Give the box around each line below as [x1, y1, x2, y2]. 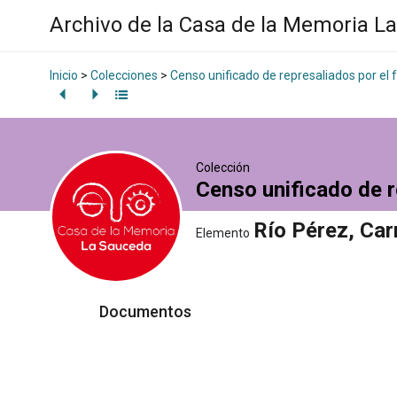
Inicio [50, 68, 78, 83]
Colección [196, 160, 250, 175]
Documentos [99, 301, 195, 321]
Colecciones [90, 68, 158, 83]
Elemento [196, 225, 250, 240]
